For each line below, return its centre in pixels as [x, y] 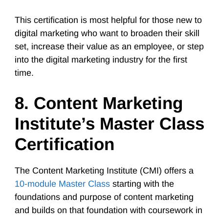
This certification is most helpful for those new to [108, 20]
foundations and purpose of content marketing [104, 197]
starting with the [142, 184]
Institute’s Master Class [109, 123]
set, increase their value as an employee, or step [109, 46]
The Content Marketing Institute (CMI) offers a [104, 171]
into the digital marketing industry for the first [101, 60]
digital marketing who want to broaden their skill [107, 33]
